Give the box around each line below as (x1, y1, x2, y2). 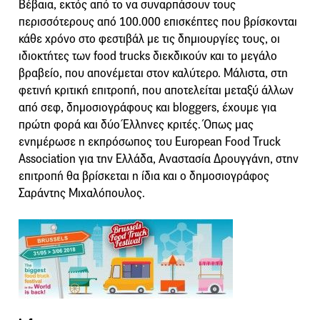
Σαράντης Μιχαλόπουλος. (19, 186, 145, 201)
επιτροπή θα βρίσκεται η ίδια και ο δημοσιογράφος (19, 169, 269, 184)
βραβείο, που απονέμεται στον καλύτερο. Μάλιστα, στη (19, 66, 288, 81)
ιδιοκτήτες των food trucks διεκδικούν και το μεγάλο (19, 49, 277, 64)
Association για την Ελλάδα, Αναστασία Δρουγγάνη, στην (19, 151, 299, 167)
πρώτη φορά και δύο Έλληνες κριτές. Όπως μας (19, 117, 254, 133)
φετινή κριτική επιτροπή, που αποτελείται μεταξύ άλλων (19, 83, 294, 99)
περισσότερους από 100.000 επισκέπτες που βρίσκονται (19, 14, 297, 30)
